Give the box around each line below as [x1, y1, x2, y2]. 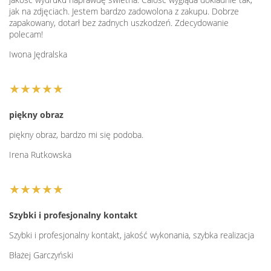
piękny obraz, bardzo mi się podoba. [9, 129, 143, 141]
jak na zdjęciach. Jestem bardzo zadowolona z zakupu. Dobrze [9, 5, 239, 18]
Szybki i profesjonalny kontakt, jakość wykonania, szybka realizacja [9, 229, 254, 241]
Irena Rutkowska [9, 149, 71, 161]
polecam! [9, 28, 43, 41]
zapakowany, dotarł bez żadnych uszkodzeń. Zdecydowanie [9, 17, 229, 29]
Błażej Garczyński [9, 249, 73, 261]
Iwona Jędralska [9, 48, 67, 60]
